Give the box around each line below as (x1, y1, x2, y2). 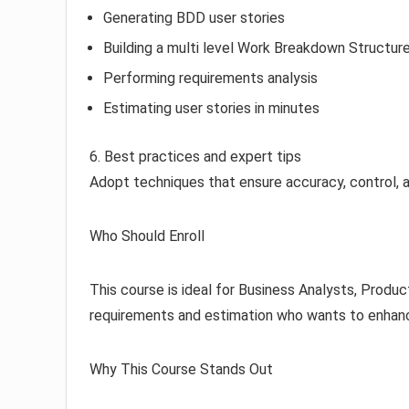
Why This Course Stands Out (89, 361, 273, 379)
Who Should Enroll (89, 227, 204, 246)
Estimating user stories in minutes (103, 100, 320, 118)
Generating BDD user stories (103, 9, 285, 27)
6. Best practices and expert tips (89, 148, 301, 166)
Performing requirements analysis (103, 69, 318, 88)
